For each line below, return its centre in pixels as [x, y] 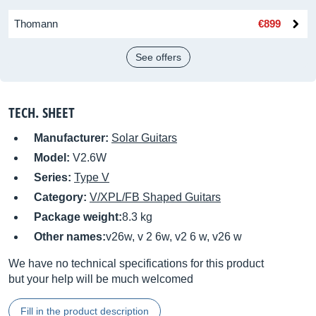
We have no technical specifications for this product [136, 263]
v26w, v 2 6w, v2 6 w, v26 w [174, 237]
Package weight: [78, 217]
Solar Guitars [144, 138]
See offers [158, 57]
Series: [54, 177]
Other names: [70, 237]
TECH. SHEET [42, 113]
